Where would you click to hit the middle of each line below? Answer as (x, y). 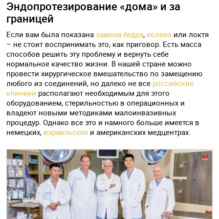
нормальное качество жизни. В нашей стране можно (99, 64)
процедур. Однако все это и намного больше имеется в (103, 122)
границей (30, 19)
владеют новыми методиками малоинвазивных (91, 113)
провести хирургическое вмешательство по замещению (105, 74)
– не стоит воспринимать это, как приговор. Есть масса (104, 44)
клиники (22, 93)
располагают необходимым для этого (103, 93)
